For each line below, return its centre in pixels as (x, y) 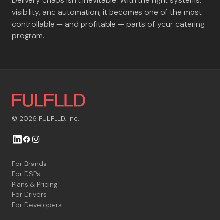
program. (28, 36)
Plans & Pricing (35, 184)
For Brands (29, 164)
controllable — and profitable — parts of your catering (108, 24)
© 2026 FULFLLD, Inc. (46, 119)
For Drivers (29, 195)
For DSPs (26, 174)
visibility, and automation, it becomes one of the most (107, 12)
